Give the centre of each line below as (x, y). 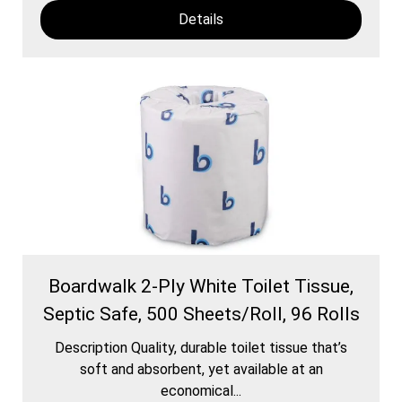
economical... (201, 390)
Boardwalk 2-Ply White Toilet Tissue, (201, 286)
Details (201, 19)
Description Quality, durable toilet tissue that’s (201, 347)
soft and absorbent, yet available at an (201, 369)
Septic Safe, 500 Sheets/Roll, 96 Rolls (201, 314)
